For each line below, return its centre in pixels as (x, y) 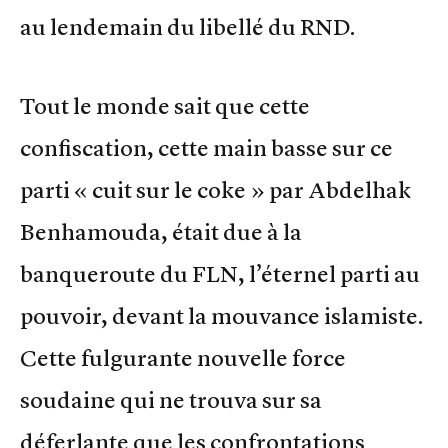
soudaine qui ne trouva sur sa (171, 399)
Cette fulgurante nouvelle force (183, 357)
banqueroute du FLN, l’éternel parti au (220, 273)
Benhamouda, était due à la (161, 231)
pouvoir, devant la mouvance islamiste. (221, 315)
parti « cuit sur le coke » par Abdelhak (215, 189)
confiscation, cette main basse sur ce (206, 147)
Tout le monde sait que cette (165, 105)
